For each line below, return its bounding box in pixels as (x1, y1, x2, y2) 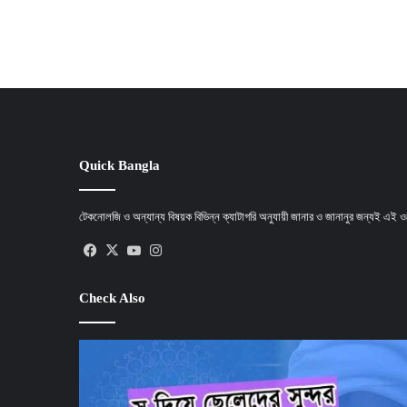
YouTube (144, 243, 195, 258)
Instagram (166, 243, 223, 258)
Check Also (79, 291, 145, 305)
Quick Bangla (79, 158, 160, 173)
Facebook (101, 243, 156, 258)
